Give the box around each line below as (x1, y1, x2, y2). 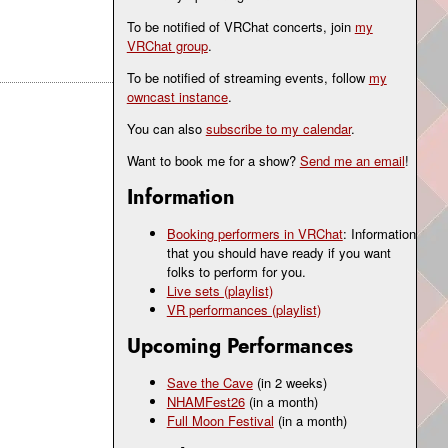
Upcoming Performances (126, 332, 353, 361)
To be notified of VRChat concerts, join (126, 17, 355, 37)
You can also (126, 119, 206, 139)
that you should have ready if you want (166, 243, 391, 263)
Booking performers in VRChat (166, 224, 343, 244)
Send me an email (299, 151, 405, 171)
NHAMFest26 (166, 392, 245, 412)
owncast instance (126, 87, 228, 107)
